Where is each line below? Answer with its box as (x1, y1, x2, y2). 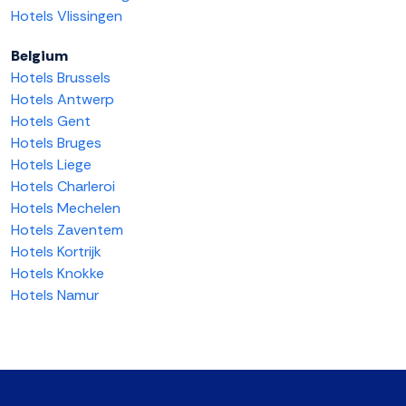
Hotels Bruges (11, 133, 101, 153)
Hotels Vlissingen (11, 6, 122, 26)
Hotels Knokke (11, 264, 104, 284)
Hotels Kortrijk (11, 242, 101, 262)
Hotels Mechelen (11, 198, 121, 218)
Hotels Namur (11, 285, 99, 305)
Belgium (11, 46, 68, 66)
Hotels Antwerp (11, 90, 114, 110)
